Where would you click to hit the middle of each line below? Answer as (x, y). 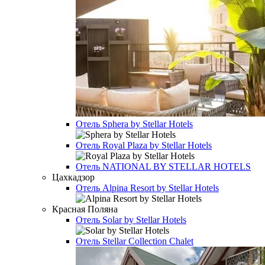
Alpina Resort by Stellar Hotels (161, 188)
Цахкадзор (73, 177)
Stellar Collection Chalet (148, 241)
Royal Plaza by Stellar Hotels (157, 145)
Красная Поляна (85, 209)
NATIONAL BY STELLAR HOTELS (177, 167)
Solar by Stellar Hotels (144, 220)
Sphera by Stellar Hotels (148, 124)
